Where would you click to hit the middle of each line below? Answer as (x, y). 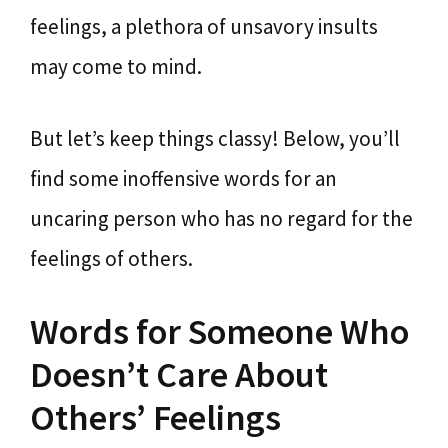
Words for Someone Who (219, 331)
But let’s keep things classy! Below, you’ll (215, 138)
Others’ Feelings (155, 417)
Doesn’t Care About (179, 374)
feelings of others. (111, 258)
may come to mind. (116, 66)
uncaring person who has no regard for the (221, 218)
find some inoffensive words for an (183, 178)
